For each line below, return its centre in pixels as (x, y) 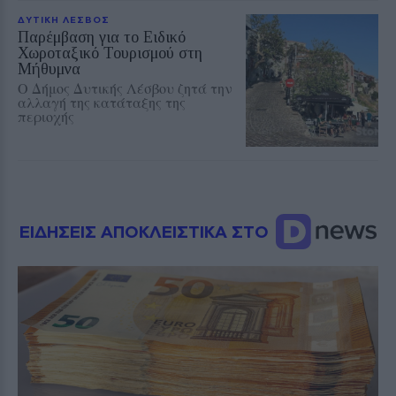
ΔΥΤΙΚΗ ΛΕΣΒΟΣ (64, 19)
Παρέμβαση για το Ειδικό (102, 37)
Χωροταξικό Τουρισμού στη (110, 53)
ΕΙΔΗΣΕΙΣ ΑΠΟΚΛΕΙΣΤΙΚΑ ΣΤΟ (146, 231)
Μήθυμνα (49, 69)
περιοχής (46, 116)
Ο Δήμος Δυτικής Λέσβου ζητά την (125, 88)
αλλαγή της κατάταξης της (102, 102)
